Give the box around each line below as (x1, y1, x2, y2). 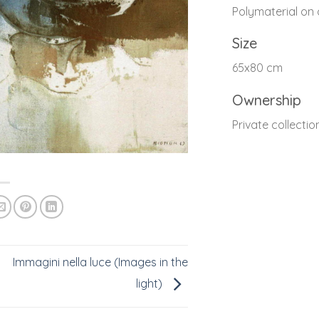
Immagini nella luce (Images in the (13, 255, 188, 270)
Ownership (232, 91, 301, 110)
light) (136, 276, 165, 291)
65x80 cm (232, 61, 283, 75)
